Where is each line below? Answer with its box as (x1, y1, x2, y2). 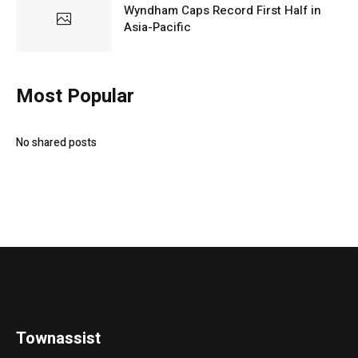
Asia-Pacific (124, 18, 191, 37)
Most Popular (16, 82, 134, 110)
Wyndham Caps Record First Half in (124, 2, 321, 20)
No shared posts (16, 133, 97, 151)
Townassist (16, 326, 101, 350)
